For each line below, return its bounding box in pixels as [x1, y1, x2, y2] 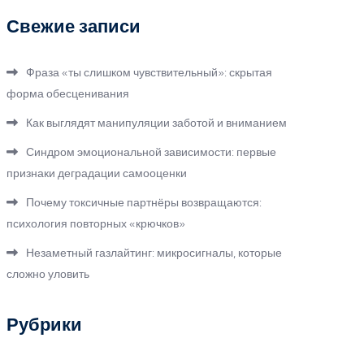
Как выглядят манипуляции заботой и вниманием [26, 115, 287, 130]
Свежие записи [6, 15, 141, 37]
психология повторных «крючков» [6, 216, 185, 231]
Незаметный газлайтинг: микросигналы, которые [26, 245, 282, 260]
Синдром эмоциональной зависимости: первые [26, 145, 276, 159]
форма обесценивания [6, 86, 129, 101]
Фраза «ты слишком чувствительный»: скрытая [26, 65, 272, 80]
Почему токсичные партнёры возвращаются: [26, 195, 262, 210]
